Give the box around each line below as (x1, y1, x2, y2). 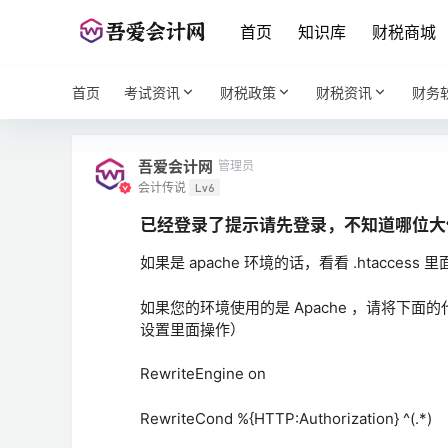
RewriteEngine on (140, 364, 266, 383)
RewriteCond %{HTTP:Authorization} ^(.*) (140, 408, 432, 428)
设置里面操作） (140, 319, 245, 339)
